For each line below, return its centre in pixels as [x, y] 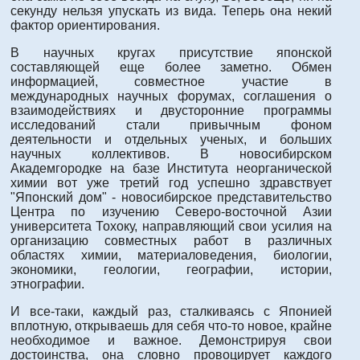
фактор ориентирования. [85, 25]
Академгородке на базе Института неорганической [171, 168]
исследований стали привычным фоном [171, 125]
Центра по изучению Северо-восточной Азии [171, 211]
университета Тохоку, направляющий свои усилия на [171, 226]
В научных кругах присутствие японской [171, 52]
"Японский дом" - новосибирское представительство [171, 197]
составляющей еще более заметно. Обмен [171, 67]
